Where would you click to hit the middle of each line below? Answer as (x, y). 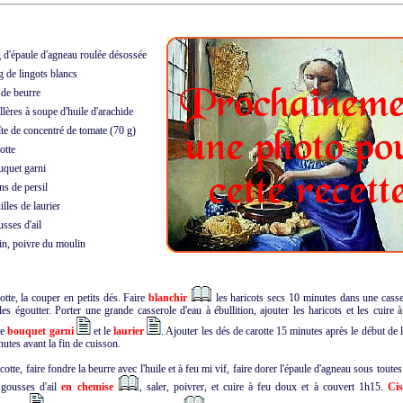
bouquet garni (40, 331)
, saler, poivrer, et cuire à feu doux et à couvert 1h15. (263, 387)
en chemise (87, 387)
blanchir (168, 298)
